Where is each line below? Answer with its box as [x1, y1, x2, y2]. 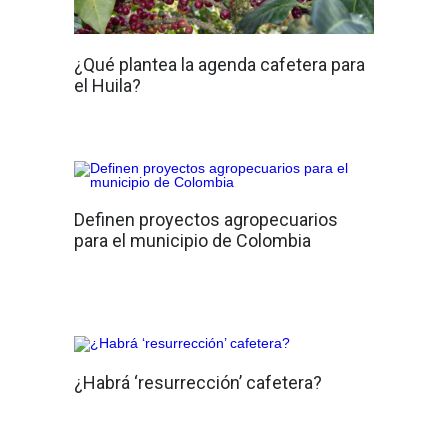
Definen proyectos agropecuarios [74, 209, 338, 231]
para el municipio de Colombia [74, 230, 311, 252]
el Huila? [74, 75, 141, 97]
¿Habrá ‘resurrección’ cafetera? [74, 372, 322, 394]
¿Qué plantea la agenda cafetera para [74, 54, 365, 76]
